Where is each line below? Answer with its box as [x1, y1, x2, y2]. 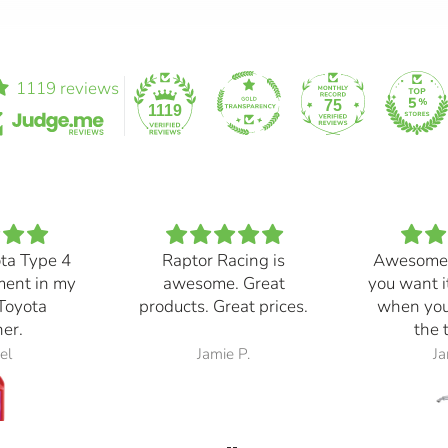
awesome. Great [162, 272, 285, 296]
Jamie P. [197, 344, 251, 365]
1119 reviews [15, 77, 119, 101]
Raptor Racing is [162, 249, 286, 273]
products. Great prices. [139, 295, 309, 319]
